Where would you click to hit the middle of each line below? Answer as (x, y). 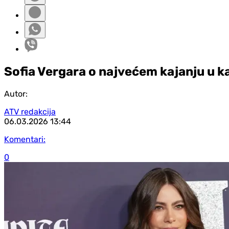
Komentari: (25, 139)
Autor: (16, 94)
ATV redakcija (30, 111)
